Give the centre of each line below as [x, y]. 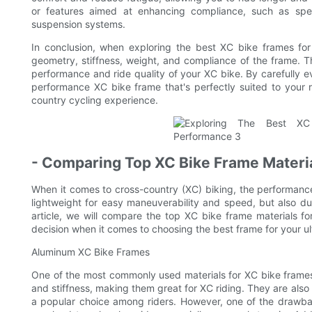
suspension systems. [78, 24]
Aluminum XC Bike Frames [91, 252]
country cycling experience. [95, 100]
